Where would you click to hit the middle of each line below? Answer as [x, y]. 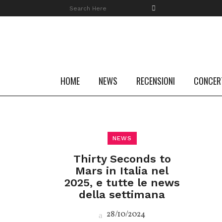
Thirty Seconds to [122, 159]
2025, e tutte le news [122, 183]
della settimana [122, 195]
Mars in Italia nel [122, 171]
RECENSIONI [156, 81]
